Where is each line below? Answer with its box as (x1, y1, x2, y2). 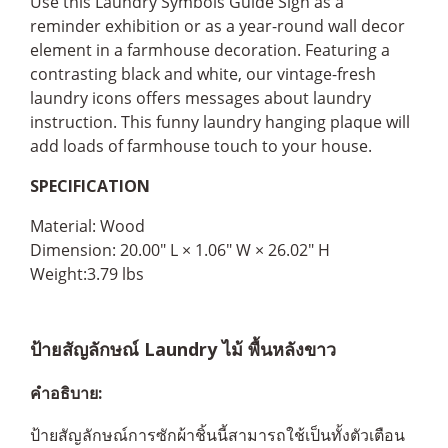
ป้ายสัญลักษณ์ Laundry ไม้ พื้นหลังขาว (30, 336, 336, 361)
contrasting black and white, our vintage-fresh (30, 62, 376, 85)
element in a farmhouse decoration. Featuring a (30, 38, 390, 61)
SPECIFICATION (30, 174, 150, 197)
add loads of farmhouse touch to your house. (30, 134, 372, 157)
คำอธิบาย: (30, 381, 102, 404)
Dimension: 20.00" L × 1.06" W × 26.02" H (30, 238, 330, 261)
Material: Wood (30, 214, 145, 237)
